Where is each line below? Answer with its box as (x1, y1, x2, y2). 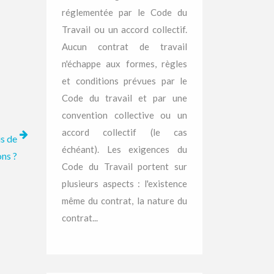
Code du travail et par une (62, 92, 187, 103)
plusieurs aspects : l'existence (62, 178, 187, 189)
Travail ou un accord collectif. (62, 24, 187, 35)
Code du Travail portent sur (62, 161, 187, 172)
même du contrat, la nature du (62, 195, 187, 206)
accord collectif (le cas (62, 127, 187, 138)
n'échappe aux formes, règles (62, 58, 187, 69)
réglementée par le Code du (62, 7, 187, 18)
